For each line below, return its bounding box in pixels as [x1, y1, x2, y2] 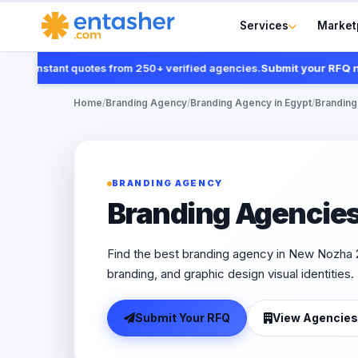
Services [240, 18, 289, 32]
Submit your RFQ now [234, 62, 349, 74]
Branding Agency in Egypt [190, 97, 312, 109]
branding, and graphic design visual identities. [106, 266, 354, 281]
